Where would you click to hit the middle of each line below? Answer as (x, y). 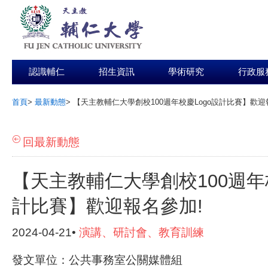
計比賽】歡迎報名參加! (107, 206)
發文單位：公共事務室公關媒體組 (97, 260)
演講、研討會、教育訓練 (141, 232)
